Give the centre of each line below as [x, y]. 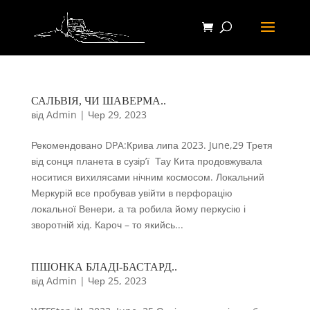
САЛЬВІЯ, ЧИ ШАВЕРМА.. [98, 101]
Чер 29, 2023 [117, 115]
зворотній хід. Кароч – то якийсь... [107, 225]
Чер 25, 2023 [117, 281]
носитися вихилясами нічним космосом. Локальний [147, 177]
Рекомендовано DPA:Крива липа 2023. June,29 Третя [152, 145]
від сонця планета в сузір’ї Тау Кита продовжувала [146, 161]
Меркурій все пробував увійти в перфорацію [131, 193]
